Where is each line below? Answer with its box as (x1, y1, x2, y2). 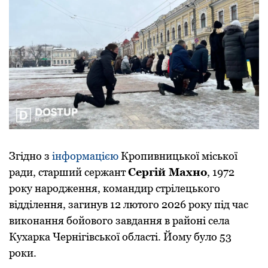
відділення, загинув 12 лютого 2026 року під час (9, 198, 248, 211)
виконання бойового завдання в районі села (9, 214, 230, 227)
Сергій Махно (128, 166, 207, 179)
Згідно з (9, 150, 52, 163)
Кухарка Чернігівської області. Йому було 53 (9, 230, 232, 243)
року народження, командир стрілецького (9, 182, 220, 195)
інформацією (52, 150, 118, 163)
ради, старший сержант (9, 166, 128, 179)
